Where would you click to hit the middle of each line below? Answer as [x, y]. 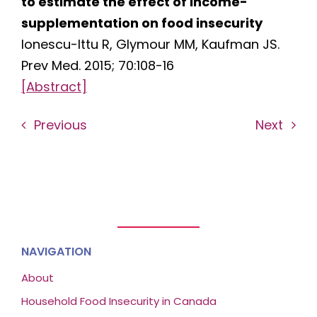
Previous [60, 125]
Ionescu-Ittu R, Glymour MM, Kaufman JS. [150, 45]
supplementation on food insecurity [142, 23]
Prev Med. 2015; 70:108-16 [97, 66]
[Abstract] [54, 87]
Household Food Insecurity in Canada [119, 301]
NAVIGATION [56, 252]
